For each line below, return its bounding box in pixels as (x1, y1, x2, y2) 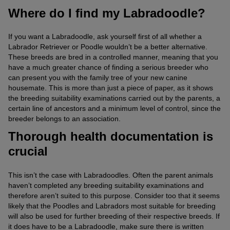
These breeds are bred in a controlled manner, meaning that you (8, 53, 218, 62)
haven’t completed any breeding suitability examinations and (8, 181, 204, 189)
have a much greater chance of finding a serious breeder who (8, 63, 208, 72)
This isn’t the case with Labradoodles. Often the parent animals (8, 170, 213, 179)
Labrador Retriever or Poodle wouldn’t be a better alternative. (8, 43, 207, 51)
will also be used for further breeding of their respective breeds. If (8, 212, 220, 220)
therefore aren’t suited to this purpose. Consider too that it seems (8, 191, 220, 200)
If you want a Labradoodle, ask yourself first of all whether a (8, 32, 202, 41)
